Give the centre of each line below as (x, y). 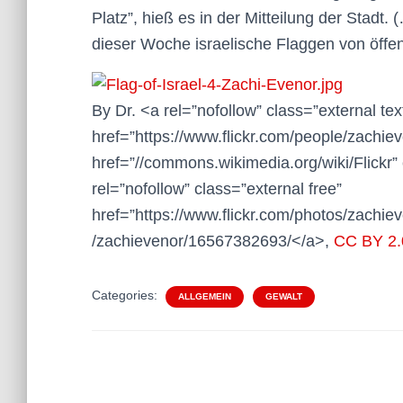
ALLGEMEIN (205, 296)
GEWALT (284, 296)
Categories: (126, 295)
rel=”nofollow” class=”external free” (217, 188)
